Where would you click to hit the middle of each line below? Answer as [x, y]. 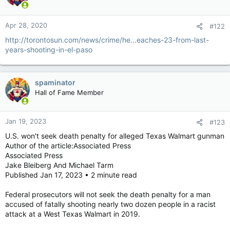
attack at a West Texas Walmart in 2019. [73, 214]
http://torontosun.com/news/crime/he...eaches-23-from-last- [107, 40]
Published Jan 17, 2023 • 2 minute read [71, 175]
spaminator [55, 82]
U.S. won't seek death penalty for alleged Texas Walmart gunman [115, 136]
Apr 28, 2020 [26, 25]
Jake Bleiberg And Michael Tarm [59, 165]
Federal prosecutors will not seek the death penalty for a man [108, 194]
